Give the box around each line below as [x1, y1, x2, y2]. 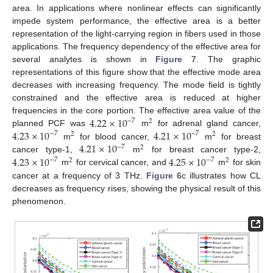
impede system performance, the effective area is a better [12, 16, 261, 26]
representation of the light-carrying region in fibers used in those [12, 29, 261, 39]
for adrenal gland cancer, [152, 118, 261, 129]
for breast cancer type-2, [144, 144, 261, 155]
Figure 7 [155, 54, 197, 65]
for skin [230, 157, 261, 168]
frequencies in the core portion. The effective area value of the [12, 105, 261, 116]
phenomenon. [12, 196, 66, 206]
